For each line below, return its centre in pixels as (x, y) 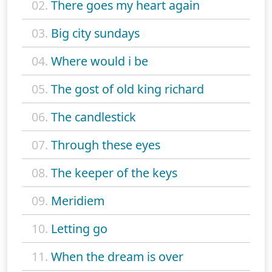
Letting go (79, 228)
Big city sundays (95, 33)
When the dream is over (117, 256)
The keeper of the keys (114, 172)
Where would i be (100, 61)
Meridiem (78, 200)
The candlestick (93, 117)
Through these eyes (106, 144)
